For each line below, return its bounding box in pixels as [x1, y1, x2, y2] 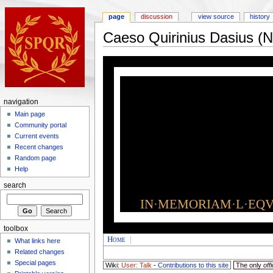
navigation [3, 98, 38, 105]
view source [197, 13, 234, 21]
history [250, 13, 271, 21]
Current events [15, 132, 60, 140]
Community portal [15, 121, 67, 129]
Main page [15, 110, 46, 118]
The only [233, 261, 263, 269]
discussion [140, 13, 172, 21]
